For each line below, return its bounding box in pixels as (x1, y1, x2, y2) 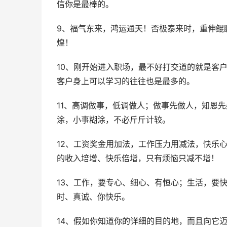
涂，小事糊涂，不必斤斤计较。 (57, 115, 170, 125)
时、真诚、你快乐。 (57, 192, 130, 202)
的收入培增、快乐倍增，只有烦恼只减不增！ (57, 154, 219, 163)
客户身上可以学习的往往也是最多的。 (57, 77, 195, 86)
